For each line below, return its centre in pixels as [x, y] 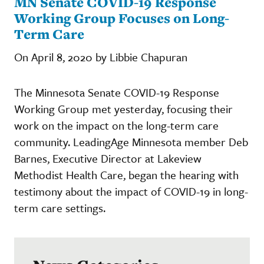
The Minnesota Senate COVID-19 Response [117, 92]
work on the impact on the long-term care [116, 125]
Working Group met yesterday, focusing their [123, 108]
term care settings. [63, 207]
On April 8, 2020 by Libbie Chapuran [101, 57]
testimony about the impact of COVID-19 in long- [131, 191]
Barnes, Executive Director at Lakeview [108, 158]
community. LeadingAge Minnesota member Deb [131, 141]
